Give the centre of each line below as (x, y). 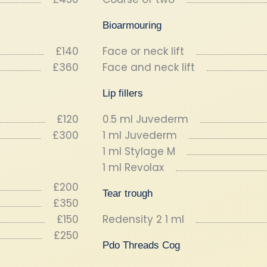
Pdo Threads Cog (141, 245)
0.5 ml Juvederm (145, 119)
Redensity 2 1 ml (143, 219)
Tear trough (128, 193)
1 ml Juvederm (140, 135)
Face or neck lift (143, 51)
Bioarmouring (132, 25)
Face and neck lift (149, 67)
